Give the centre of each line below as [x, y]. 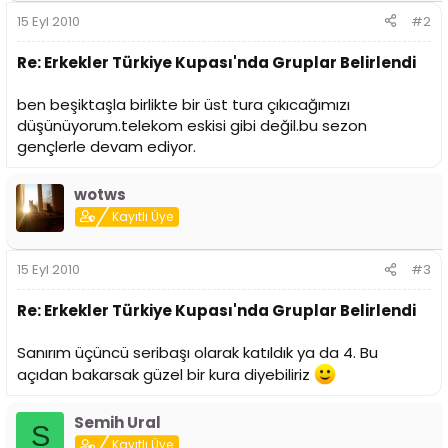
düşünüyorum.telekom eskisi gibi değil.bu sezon [192, 125]
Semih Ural [117, 423]
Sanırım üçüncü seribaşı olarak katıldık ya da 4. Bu [197, 353]
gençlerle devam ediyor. [106, 146]
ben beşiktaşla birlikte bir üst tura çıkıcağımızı [183, 104]
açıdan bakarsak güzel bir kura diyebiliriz [165, 375]
